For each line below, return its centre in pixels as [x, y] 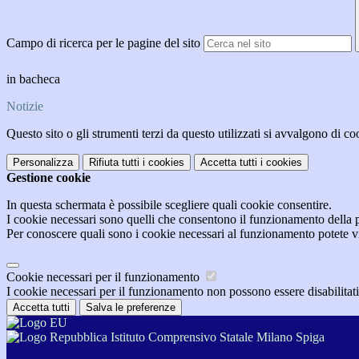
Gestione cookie [48, 178]
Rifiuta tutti [114, 163]
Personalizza [43, 163]
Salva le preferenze [131, 308]
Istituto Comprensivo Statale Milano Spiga [216, 337]
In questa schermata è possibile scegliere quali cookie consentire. [169, 205]
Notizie [25, 107]
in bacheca [35, 79]
